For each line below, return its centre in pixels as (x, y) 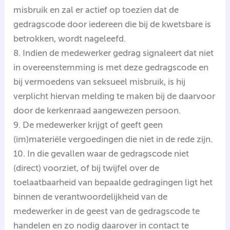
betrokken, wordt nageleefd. (70, 38)
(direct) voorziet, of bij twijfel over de (87, 168)
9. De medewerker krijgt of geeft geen (88, 124)
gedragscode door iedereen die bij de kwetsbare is (112, 24)
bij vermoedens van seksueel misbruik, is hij (100, 81)
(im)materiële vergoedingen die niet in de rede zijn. (113, 139)
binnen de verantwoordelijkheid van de (91, 196)
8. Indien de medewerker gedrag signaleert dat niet (114, 53)
